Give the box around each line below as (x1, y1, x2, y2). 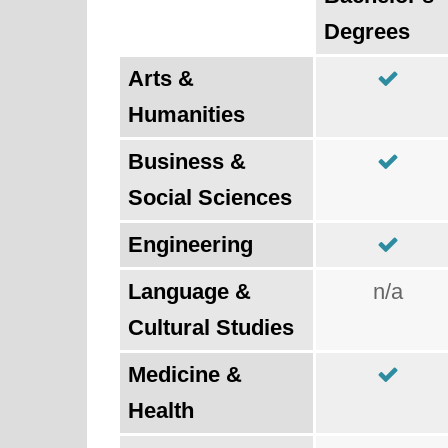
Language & (128, 279, 251, 304)
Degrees (324, 19, 410, 44)
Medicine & (128, 362, 242, 387)
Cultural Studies (128, 315, 294, 340)
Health (128, 398, 194, 423)
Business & (128, 149, 246, 174)
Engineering (128, 232, 253, 257)
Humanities (128, 102, 245, 127)
